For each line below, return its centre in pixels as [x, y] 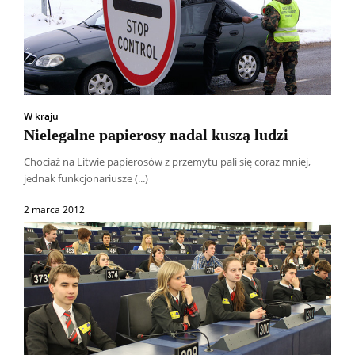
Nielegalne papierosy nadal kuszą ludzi [156, 135]
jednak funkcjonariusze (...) [86, 179]
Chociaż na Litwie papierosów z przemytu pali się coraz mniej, [167, 162]
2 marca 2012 [54, 210]
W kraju [41, 116]
